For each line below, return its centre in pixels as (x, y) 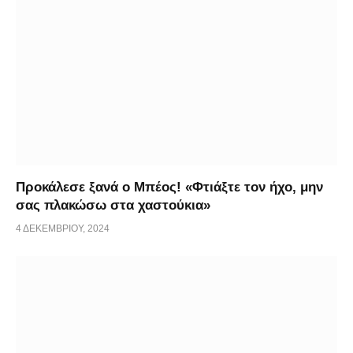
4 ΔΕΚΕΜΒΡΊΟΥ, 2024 (63, 229)
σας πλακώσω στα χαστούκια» (113, 206)
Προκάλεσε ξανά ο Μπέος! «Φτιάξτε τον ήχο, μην (169, 188)
